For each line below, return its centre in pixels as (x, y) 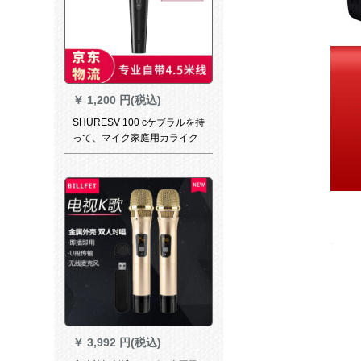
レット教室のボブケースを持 (135, 154)
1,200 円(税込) (124, 100)
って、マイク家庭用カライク (135, 138)
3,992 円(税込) (124, 343)
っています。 (101, 169)
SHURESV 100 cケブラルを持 (138, 123)
